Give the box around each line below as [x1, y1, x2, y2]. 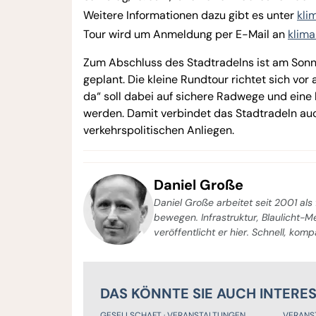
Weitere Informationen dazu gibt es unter [83, 7, 297, 23]
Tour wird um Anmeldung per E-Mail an [83, 26, 288, 42]
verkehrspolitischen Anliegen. [83, 122, 234, 138]
